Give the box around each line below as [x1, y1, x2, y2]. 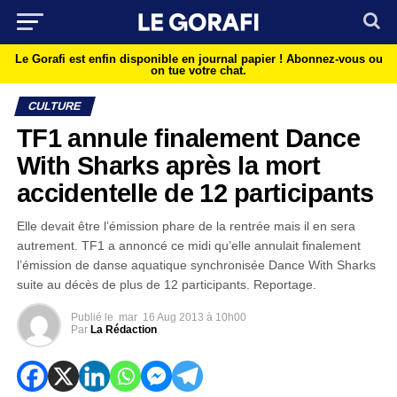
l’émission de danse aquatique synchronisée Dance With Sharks [16, 258, 376, 272]
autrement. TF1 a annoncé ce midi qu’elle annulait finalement [16, 238, 361, 253]
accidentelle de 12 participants [16, 179, 374, 207]
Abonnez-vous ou [285, 52, 383, 66]
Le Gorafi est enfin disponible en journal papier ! [14, 52, 286, 66]
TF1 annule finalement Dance [16, 124, 361, 152]
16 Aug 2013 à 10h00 [142, 311, 246, 323]
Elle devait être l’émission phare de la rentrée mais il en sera [16, 219, 355, 233]
